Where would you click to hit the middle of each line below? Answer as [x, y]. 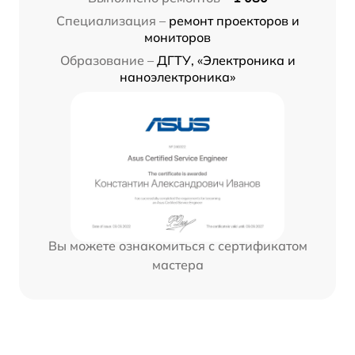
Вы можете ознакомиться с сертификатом [177, 245]
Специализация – [111, 20]
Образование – [107, 60]
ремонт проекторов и [234, 20]
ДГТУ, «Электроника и [226, 60]
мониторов [177, 37]
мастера [177, 264]
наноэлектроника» [177, 76]
